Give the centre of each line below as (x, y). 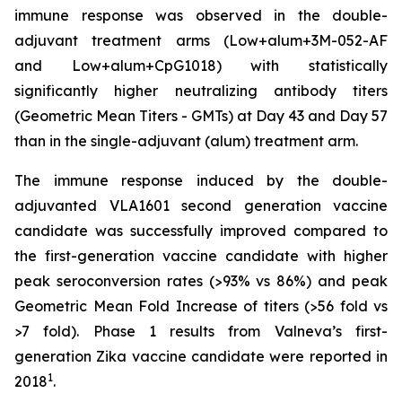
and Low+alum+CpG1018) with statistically (201, 66)
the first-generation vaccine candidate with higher (201, 256)
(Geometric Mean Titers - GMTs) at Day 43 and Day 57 (201, 116)
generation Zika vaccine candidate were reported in (201, 356)
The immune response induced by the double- (201, 180)
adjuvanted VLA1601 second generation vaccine (201, 205)
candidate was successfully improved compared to (201, 231)
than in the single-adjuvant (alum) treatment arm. (186, 141)
